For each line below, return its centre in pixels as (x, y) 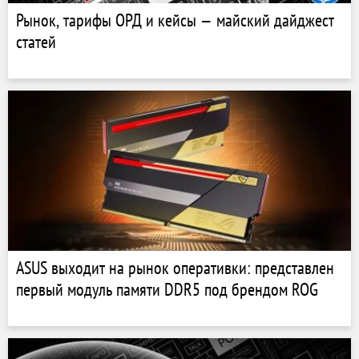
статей (36, 42)
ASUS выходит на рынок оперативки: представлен (175, 268)
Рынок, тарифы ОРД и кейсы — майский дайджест (175, 20)
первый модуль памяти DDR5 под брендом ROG (167, 289)
